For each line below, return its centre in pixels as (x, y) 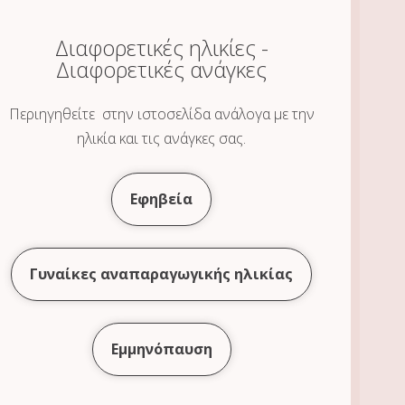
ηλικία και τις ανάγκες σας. (162, 139)
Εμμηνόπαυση (161, 349)
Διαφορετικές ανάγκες (162, 70)
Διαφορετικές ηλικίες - (161, 48)
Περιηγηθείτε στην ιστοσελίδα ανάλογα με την (161, 114)
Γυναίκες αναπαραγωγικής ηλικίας (162, 274)
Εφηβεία (162, 199)
